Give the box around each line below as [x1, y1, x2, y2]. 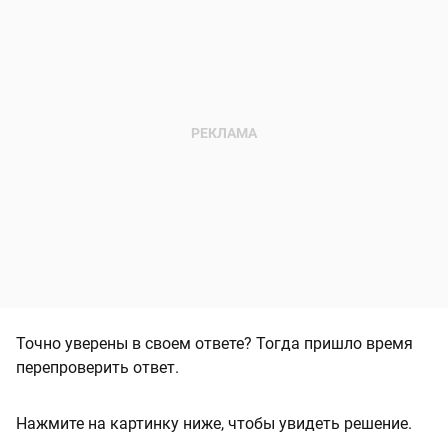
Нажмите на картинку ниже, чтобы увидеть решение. [16, 414, 412, 434]
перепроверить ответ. [16, 358, 179, 378]
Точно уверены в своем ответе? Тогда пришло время [16, 334, 413, 354]
